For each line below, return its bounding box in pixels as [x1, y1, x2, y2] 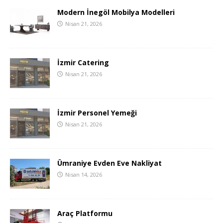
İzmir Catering [57, 57, 109, 67]
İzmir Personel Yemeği [57, 108, 137, 117]
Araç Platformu [57, 208, 112, 218]
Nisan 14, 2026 [65, 170, 102, 178]
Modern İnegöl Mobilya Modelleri [57, 7, 175, 17]
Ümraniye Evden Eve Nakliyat [57, 158, 162, 168]
